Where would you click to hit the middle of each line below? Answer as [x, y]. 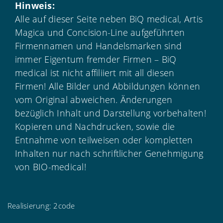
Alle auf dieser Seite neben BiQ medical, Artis [109, 19]
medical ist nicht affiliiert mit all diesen [95, 72]
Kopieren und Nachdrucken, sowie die [95, 126]
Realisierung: [31, 205]
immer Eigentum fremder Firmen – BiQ [96, 59]
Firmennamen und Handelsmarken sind [99, 46]
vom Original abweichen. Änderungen [94, 99]
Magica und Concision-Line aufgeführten [100, 32]
